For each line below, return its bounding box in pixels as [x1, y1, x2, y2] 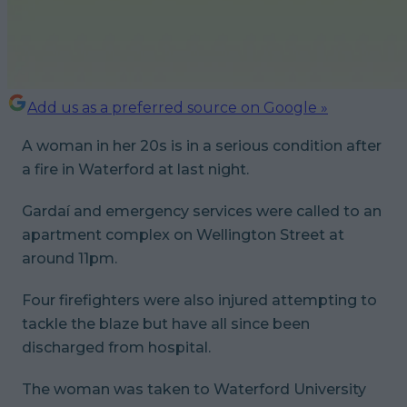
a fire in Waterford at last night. [22, 160, 253, 178]
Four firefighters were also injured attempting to [22, 291, 377, 309]
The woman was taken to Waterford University [22, 380, 366, 398]
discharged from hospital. [22, 338, 214, 356]
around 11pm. [22, 249, 121, 267]
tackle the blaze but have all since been [22, 314, 310, 333]
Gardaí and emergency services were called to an [22, 202, 382, 220]
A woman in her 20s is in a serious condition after [22, 136, 382, 154]
